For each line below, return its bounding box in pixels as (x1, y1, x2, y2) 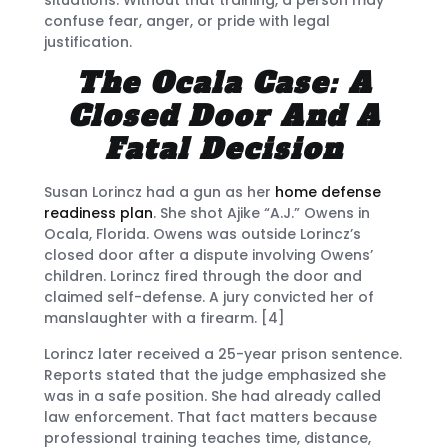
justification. (44, 31, 132, 52)
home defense (275, 182, 381, 203)
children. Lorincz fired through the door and (44, 266, 362, 287)
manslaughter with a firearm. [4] (44, 308, 285, 329)
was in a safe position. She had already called (44, 385, 381, 406)
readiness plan (44, 203, 153, 224)
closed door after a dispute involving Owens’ (44, 245, 373, 266)
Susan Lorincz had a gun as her (44, 182, 275, 203)
